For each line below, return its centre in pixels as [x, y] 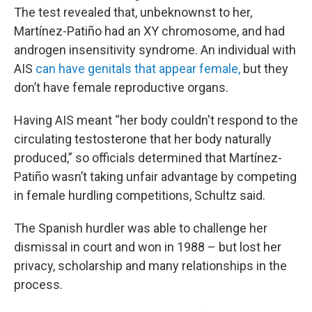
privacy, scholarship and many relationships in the [150, 266]
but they [264, 69]
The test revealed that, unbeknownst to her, [133, 12]
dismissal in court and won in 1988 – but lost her [148, 247]
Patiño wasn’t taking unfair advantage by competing [155, 177]
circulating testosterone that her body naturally [143, 139]
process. [38, 284]
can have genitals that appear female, [138, 69]
